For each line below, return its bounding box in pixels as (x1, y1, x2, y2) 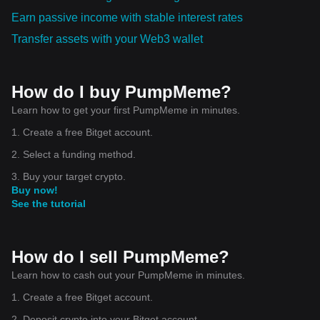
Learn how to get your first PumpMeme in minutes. (11, 104, 240, 116)
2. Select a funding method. (11, 148, 136, 160)
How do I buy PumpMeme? (11, 81, 231, 101)
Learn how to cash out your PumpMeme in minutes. (11, 269, 245, 281)
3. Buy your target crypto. (11, 170, 126, 182)
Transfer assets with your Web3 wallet (11, 32, 203, 45)
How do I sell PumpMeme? (11, 246, 229, 266)
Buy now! (11, 184, 58, 196)
